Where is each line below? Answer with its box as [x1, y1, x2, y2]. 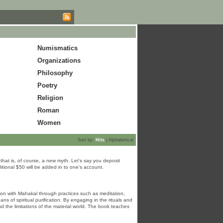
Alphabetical [109, 137, 133, 142]
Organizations [37, 57, 81, 64]
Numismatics [37, 44, 78, 52]
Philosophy [37, 69, 73, 77]
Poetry [37, 82, 57, 89]
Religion [37, 94, 63, 102]
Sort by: [78, 137, 96, 142]
